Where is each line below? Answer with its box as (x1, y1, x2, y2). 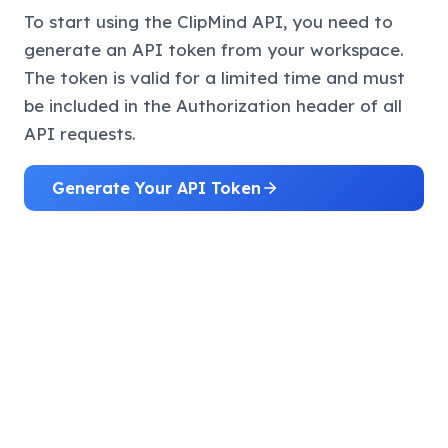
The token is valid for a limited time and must (24, 67, 405, 89)
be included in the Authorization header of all (24, 95, 402, 117)
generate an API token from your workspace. (24, 39, 404, 61)
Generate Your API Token (52, 178, 261, 199)
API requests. (24, 123, 136, 145)
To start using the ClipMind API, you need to (24, 11, 393, 33)
